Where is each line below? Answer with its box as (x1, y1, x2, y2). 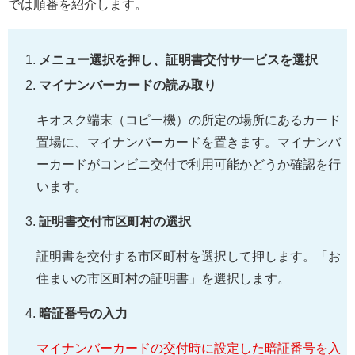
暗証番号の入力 (39, 306, 128, 320)
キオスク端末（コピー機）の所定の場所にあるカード (36, 113, 341, 127)
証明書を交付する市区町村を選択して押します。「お (36, 249, 341, 263)
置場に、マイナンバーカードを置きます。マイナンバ (36, 135, 341, 149)
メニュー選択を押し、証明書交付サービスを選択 (39, 53, 319, 67)
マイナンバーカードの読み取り (39, 78, 217, 92)
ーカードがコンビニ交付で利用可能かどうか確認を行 (36, 157, 341, 171)
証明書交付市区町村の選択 (39, 214, 192, 228)
